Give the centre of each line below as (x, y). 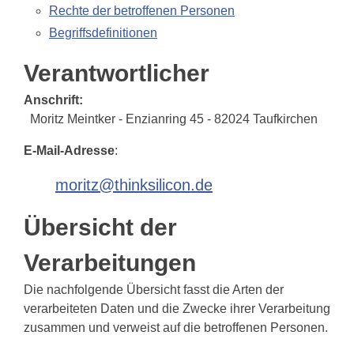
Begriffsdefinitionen (103, 33)
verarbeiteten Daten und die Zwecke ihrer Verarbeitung (177, 309)
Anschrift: (53, 100)
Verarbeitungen (110, 263)
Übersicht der (100, 227)
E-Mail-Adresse (69, 151)
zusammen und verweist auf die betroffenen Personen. (176, 328)
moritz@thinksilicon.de (134, 185)
